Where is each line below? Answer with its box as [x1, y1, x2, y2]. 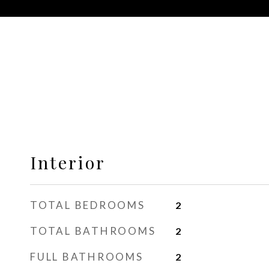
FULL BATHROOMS [30, 250, 144, 263]
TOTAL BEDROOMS [30, 199, 145, 211]
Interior [30, 151, 106, 174]
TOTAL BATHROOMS [30, 225, 156, 237]
